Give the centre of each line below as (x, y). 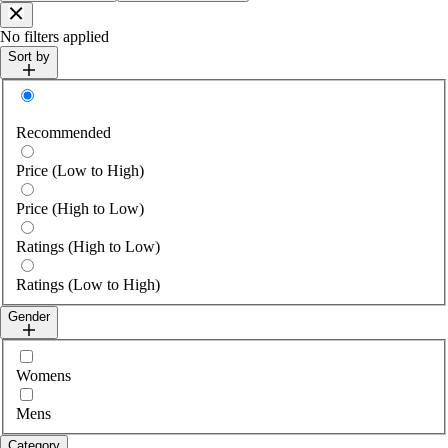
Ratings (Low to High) (88, 285)
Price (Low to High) (80, 171)
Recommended (63, 133)
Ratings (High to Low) (88, 247)
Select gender (57, 355)
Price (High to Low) (80, 209)
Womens (43, 376)
